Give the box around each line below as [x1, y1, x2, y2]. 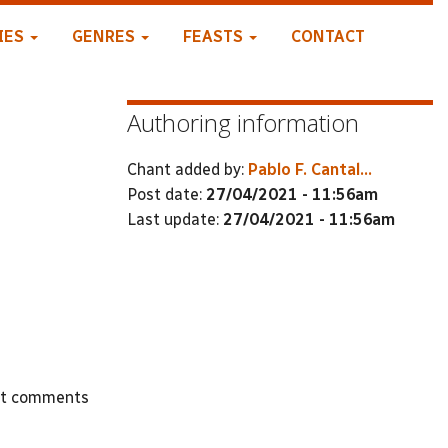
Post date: [127, 184, 206, 204]
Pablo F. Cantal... [248, 159, 372, 179]
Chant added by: [127, 159, 248, 179]
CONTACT [290, 27, 365, 46]
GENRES [71, 27, 139, 46]
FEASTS [182, 27, 247, 46]
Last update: [127, 209, 223, 229]
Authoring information [127, 106, 359, 139]
